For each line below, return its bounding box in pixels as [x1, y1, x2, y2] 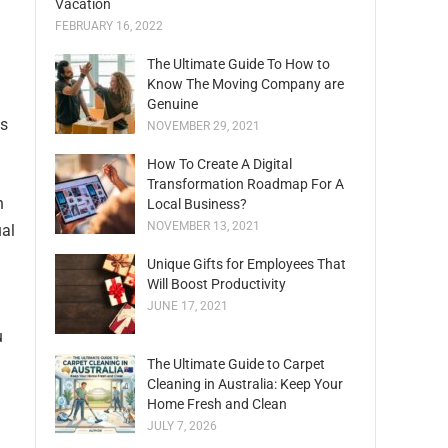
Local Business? [147, 196, 247, 212]
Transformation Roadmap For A [147, 176, 344, 192]
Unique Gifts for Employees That [147, 256, 346, 272]
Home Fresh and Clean [147, 396, 287, 412]
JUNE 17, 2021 [147, 299, 228, 313]
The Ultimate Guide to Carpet [147, 356, 325, 372]
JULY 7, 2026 [147, 419, 217, 433]
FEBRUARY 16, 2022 [55, 19, 163, 33]
